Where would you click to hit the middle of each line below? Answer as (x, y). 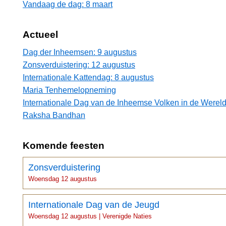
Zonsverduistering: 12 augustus (79, 65)
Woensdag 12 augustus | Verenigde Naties (90, 216)
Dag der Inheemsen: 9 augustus (80, 52)
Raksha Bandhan (54, 116)
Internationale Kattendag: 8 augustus (88, 78)
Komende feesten (64, 146)
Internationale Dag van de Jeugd (94, 205)
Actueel (40, 35)
